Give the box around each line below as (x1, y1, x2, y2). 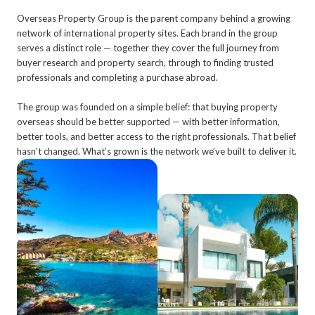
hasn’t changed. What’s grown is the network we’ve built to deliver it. (17, 146, 297, 157)
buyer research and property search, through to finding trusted (17, 57, 274, 68)
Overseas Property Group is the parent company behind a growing (17, 13, 290, 24)
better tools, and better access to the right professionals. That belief (17, 131, 296, 142)
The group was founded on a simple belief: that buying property (17, 101, 278, 112)
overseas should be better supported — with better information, (17, 116, 280, 127)
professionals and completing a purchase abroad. (17, 72, 218, 83)
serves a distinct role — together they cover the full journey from (17, 42, 279, 53)
